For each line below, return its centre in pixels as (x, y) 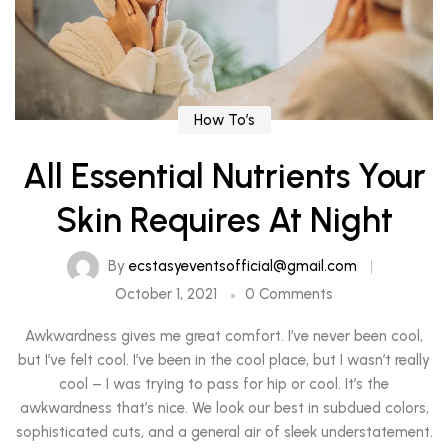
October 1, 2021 (166, 294)
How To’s (224, 120)
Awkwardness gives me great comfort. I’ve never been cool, (224, 336)
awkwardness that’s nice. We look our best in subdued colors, (224, 408)
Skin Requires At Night (224, 221)
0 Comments (289, 294)
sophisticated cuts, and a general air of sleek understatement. (224, 432)
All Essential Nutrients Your (224, 177)
